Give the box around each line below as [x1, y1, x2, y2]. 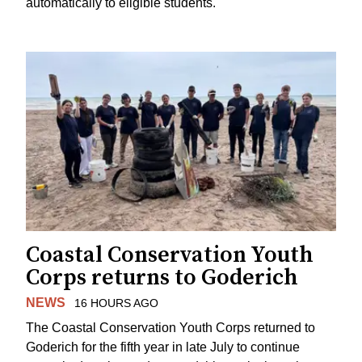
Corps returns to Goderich [26, 263, 298, 293]
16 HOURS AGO [74, 297, 158, 310]
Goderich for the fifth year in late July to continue [26, 339, 300, 354]
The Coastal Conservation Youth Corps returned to [26, 320, 315, 335]
